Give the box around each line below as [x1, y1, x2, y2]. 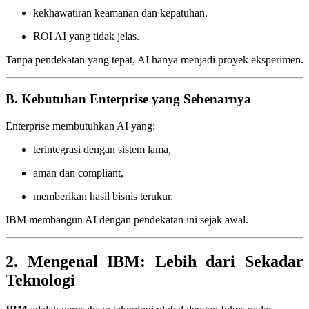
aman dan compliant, [33, 166, 123, 179]
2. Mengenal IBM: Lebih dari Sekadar [6, 252, 303, 270]
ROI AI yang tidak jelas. [33, 30, 139, 43]
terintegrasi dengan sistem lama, [33, 143, 171, 155]
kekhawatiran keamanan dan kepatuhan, [33, 7, 208, 19]
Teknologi [6, 270, 75, 289]
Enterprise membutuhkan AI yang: [6, 119, 155, 132]
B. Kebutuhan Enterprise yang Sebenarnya [6, 92, 251, 107]
